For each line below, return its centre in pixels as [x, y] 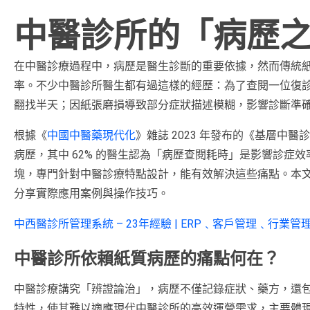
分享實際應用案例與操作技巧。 [91, 193]
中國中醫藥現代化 [91, 135]
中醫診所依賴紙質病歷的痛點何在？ [147, 258]
